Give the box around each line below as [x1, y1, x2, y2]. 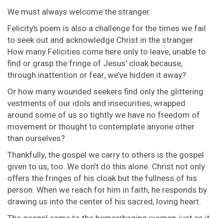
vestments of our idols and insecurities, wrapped [7, 97, 185, 110]
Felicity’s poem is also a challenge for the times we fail [7, 22, 206, 35]
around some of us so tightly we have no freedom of [7, 109, 200, 122]
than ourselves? [7, 132, 65, 145]
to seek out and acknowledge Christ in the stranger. [7, 34, 195, 47]
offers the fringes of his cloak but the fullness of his [7, 172, 197, 185]
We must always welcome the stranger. [7, 6, 151, 18]
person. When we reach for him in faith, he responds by [7, 184, 207, 197]
